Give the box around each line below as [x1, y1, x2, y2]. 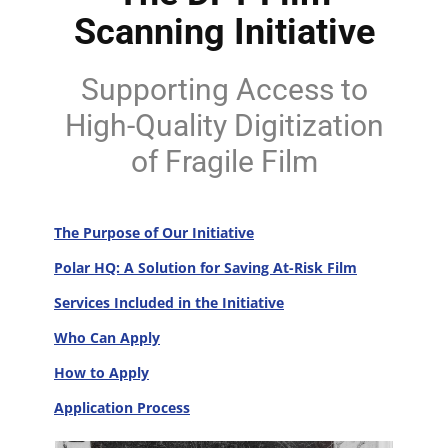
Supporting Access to [80, 72, 368, 107]
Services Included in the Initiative [54, 293, 284, 312]
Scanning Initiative [73, 11, 375, 53]
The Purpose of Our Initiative [54, 223, 254, 242]
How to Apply [54, 363, 149, 382]
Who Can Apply [54, 328, 160, 347]
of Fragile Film [130, 144, 318, 179]
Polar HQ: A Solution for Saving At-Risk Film [54, 258, 357, 277]
